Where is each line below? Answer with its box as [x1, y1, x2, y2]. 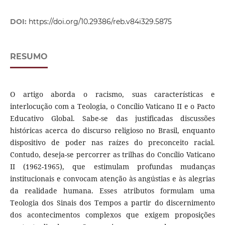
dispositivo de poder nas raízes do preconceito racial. [10, 138, 215, 148]
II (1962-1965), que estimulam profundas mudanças [10, 162, 215, 172]
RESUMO [10, 52, 48, 62]
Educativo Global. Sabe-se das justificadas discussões [10, 114, 215, 124]
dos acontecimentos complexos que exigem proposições [10, 210, 215, 220]
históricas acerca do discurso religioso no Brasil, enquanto [10, 126, 215, 136]
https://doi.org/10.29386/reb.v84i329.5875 [28, 17, 172, 27]
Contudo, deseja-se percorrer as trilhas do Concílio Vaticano [10, 150, 215, 160]
